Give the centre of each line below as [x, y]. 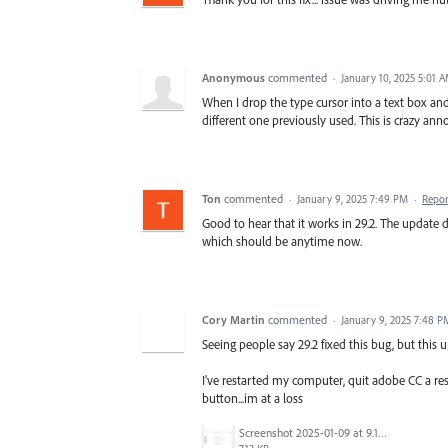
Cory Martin [233, 319]
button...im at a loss [252, 398]
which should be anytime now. [282, 240]
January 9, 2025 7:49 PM [352, 198]
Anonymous [233, 77]
